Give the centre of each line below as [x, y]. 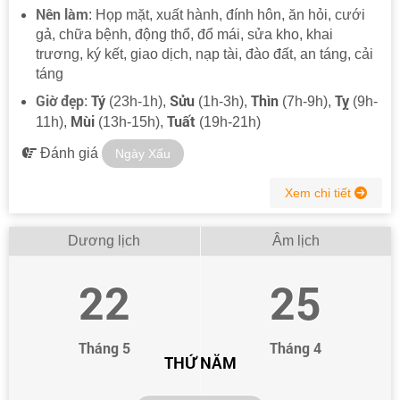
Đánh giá [69, 153]
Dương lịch [104, 240]
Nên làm [62, 13]
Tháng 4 [296, 347]
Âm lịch [296, 240]
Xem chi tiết [320, 192]
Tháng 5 [104, 347]
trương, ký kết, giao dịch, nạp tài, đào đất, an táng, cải [204, 54]
